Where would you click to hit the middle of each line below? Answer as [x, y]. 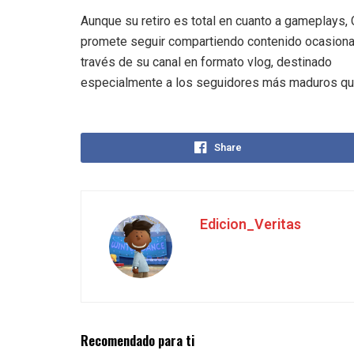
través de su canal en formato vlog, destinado [206, 62]
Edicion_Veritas [250, 225]
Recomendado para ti [137, 341]
